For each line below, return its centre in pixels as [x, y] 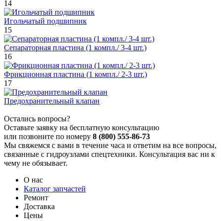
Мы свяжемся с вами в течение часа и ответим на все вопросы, [110, 145]
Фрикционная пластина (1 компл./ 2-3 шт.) [75, 74]
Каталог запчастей [55, 188]
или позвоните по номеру [48, 136]
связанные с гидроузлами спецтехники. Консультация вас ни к [110, 154]
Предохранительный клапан [52, 101]
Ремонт [36, 197]
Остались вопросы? [37, 118]
